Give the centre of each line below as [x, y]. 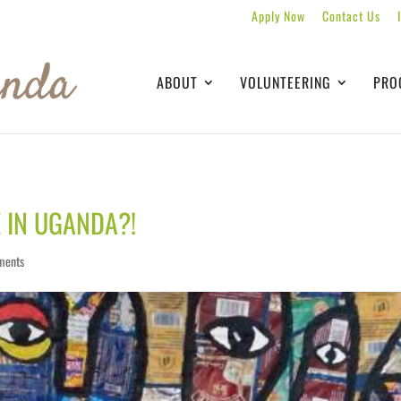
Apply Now [278, 15]
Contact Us [351, 15]
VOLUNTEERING [286, 82]
